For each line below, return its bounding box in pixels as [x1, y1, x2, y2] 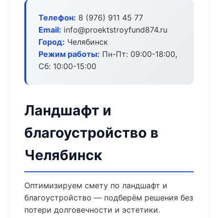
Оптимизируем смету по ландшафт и [24, 181, 167, 190]
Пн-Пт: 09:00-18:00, [100, 49, 177, 59]
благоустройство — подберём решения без [24, 193, 193, 202]
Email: [38, 25, 61, 35]
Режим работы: [38, 49, 100, 59]
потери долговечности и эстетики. [24, 205, 160, 215]
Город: [38, 37, 65, 47]
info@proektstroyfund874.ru [61, 25, 167, 35]
